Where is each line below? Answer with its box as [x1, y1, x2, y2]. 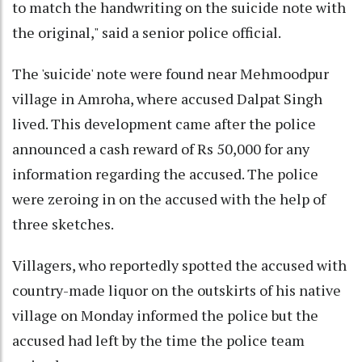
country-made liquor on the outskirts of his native [12, 280, 341, 301]
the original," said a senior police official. [12, 23, 281, 43]
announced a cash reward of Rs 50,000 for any [12, 139, 309, 159]
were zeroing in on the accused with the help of [12, 189, 326, 209]
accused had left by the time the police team [12, 330, 305, 351]
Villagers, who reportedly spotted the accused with [12, 255, 347, 276]
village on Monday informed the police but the [12, 305, 318, 326]
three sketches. [12, 214, 114, 234]
